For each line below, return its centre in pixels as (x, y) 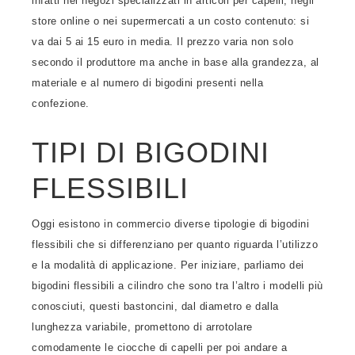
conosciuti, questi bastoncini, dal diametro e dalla (155, 306)
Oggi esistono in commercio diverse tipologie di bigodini (170, 224)
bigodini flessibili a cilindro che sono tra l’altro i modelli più (177, 286)
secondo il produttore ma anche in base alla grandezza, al (176, 62)
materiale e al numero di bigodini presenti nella (147, 83)
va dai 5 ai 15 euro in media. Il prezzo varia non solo (162, 42)
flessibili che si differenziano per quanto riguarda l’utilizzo (175, 244)
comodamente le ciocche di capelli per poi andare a (159, 347)
